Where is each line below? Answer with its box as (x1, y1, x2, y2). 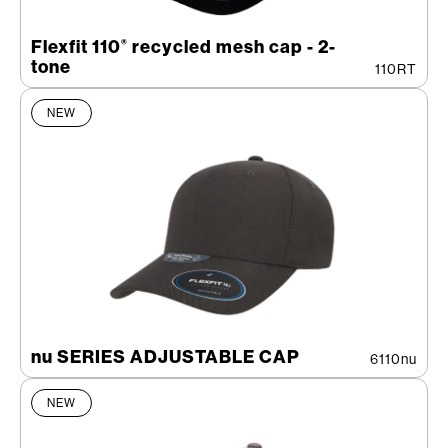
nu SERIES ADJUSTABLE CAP (31, 347, 300, 366)
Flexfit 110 (31, 37, 121, 56)
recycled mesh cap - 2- (128, 37, 336, 56)
